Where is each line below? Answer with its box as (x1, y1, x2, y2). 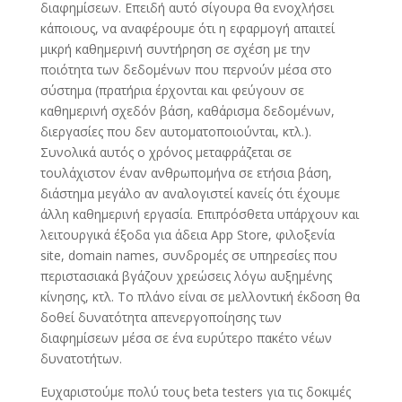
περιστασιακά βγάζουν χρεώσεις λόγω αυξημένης (39, 267, 332, 284)
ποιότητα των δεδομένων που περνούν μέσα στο (39, 61, 332, 78)
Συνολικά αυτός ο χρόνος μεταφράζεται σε (39, 144, 292, 161)
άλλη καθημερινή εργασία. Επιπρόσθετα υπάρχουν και (39, 205, 359, 223)
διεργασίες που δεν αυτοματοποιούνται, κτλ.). (39, 123, 311, 140)
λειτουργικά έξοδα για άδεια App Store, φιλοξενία (39, 226, 335, 243)
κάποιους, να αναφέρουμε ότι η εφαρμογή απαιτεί (39, 20, 335, 37)
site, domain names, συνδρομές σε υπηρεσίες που (39, 247, 337, 264)
